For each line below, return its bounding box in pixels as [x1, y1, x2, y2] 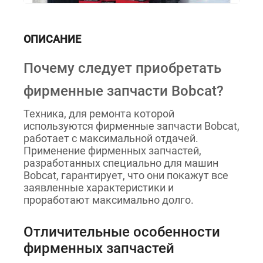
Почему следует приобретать [23, 60, 221, 76]
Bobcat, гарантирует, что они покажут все [23, 169, 228, 181]
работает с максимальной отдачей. [23, 132, 198, 144]
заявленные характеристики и [23, 181, 174, 194]
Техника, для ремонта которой [23, 107, 174, 120]
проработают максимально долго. [23, 194, 194, 206]
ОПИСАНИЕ [23, 33, 81, 45]
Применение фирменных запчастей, [23, 144, 201, 157]
